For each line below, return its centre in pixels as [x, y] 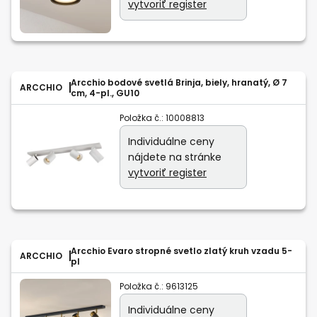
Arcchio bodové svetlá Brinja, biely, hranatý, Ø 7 [179, 82]
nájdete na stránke [175, 157]
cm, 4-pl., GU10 [105, 93]
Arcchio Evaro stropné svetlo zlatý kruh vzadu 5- [181, 250]
